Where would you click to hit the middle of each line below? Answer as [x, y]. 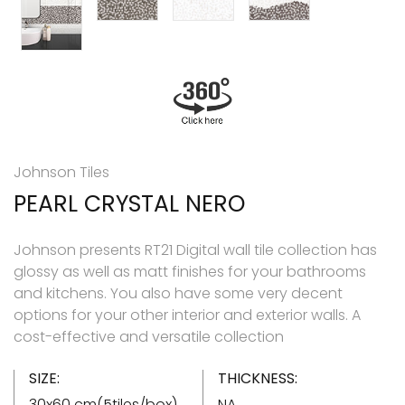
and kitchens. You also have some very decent [178, 293]
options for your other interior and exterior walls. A [187, 315]
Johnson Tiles [61, 172]
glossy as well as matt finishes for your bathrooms [190, 271]
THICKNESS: [258, 378]
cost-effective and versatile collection [149, 336]
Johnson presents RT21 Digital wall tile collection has [195, 250]
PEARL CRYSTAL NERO [129, 203]
